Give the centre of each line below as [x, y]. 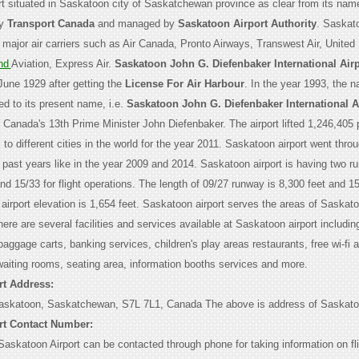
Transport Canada [50, 24]
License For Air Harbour [184, 84]
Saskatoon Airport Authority [247, 24]
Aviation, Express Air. [63, 64]
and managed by [136, 24]
